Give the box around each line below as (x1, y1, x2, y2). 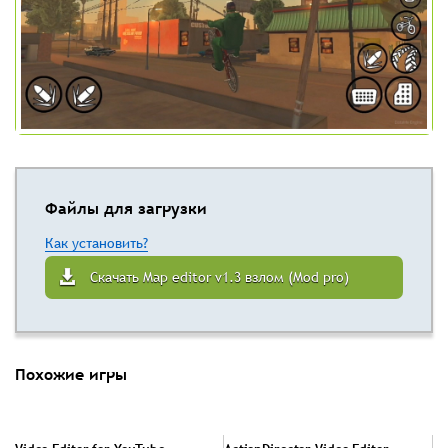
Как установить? (45, 233, 148, 252)
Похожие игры (15, 362, 127, 385)
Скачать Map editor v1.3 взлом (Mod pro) (90, 267, 349, 286)
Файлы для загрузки (45, 196, 207, 219)
